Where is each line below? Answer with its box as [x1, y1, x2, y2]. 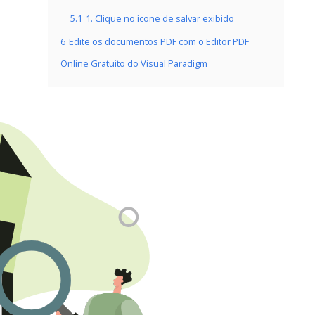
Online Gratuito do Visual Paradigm [60, 57, 207, 70]
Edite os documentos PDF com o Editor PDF [69, 35, 249, 48]
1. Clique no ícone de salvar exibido [86, 12, 234, 25]
